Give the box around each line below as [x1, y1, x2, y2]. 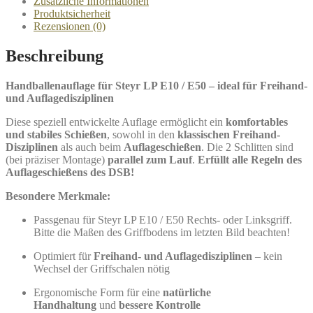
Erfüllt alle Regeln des [198, 153, 302, 166]
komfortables [226, 115, 288, 128]
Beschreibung [6, 46, 103, 65]
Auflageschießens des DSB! [6, 166, 134, 178]
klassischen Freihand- [177, 128, 280, 140]
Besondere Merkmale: [6, 189, 110, 202]
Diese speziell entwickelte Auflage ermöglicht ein [6, 115, 226, 128]
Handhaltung [34, 298, 96, 311]
